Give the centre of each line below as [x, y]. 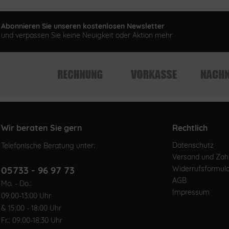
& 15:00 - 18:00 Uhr [31, 208]
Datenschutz [193, 145]
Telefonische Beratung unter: [48, 146]
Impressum [191, 192]
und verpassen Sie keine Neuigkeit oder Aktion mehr [87, 35]
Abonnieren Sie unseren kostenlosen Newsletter [83, 26]
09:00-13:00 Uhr [26, 196]
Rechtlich [190, 128]
